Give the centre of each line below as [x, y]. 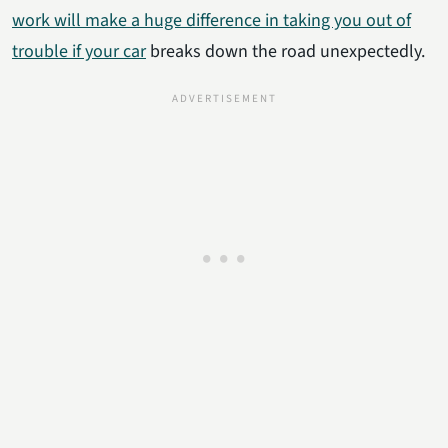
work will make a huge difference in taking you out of [211, 20]
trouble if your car [79, 51]
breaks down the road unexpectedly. [285, 51]
